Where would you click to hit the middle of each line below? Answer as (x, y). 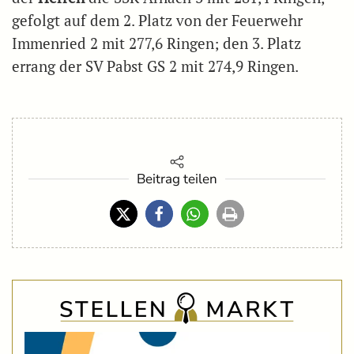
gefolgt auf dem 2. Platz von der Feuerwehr (157, 21)
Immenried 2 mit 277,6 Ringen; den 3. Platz (156, 44)
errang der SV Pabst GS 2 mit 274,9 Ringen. (155, 67)
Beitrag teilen (177, 179)
